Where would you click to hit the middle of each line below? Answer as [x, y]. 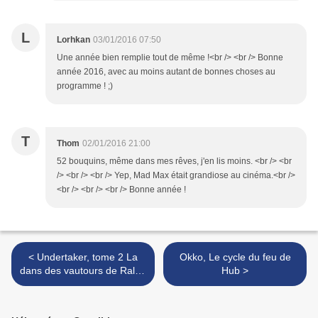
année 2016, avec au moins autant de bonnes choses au [166, 72]
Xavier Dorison [83, 298]
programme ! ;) [85, 86]
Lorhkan [73, 40]
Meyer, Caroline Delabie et [83, 284]
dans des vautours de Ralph [83, 271]
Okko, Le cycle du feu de [235, 257]
